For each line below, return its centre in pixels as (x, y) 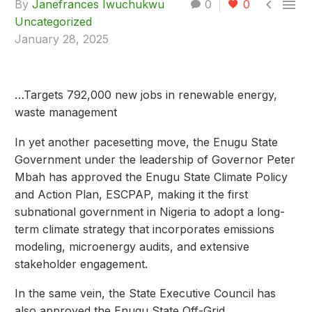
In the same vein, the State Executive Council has (145, 294)
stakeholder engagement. (81, 264)
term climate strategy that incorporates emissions (145, 229)
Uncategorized (53, 22)
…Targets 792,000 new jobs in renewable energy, (146, 95)
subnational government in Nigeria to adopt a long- (150, 211)
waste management (66, 112)
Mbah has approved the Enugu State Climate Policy (151, 177)
